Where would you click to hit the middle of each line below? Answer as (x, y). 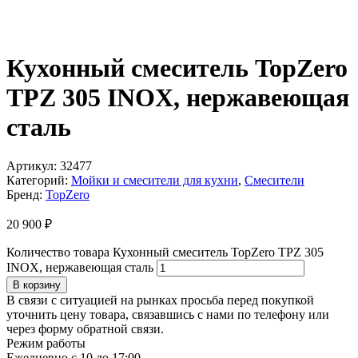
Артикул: (33, 166)
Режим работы (46, 344)
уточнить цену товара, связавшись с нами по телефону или (168, 315)
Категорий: (39, 181)
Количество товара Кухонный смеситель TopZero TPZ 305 (165, 253)
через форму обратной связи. (85, 329)
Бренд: (26, 195)
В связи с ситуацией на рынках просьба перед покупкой (160, 300)
